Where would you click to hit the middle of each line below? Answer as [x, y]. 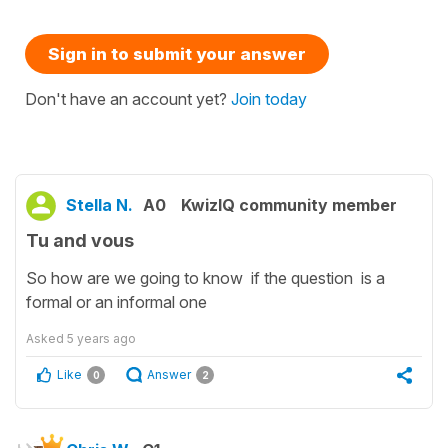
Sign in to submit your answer [177, 54]
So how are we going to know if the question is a [205, 278]
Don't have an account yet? [128, 99]
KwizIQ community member [289, 205]
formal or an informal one [116, 302]
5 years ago [101, 339]
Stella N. [99, 205]
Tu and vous [80, 241]
